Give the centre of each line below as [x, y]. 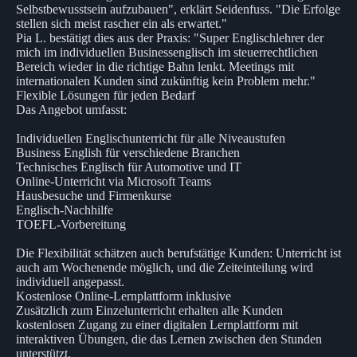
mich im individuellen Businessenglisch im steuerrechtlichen [167, 52]
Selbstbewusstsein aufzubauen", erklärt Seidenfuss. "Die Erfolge [178, 9]
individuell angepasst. [70, 281]
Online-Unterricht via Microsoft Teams [114, 181]
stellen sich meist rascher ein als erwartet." [122, 23]
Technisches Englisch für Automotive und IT [129, 167]
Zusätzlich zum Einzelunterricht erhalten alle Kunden [149, 310]
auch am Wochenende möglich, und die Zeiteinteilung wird [165, 267]
